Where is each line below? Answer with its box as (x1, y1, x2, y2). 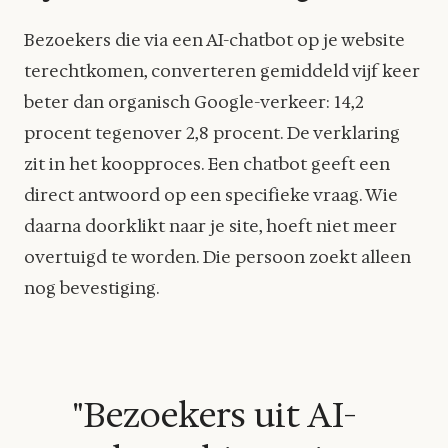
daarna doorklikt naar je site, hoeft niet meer (24, 215, 397, 238)
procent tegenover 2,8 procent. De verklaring (24, 122, 400, 145)
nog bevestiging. (24, 277, 160, 300)
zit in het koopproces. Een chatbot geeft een (24, 153, 390, 176)
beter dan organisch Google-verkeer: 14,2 (24, 91, 364, 114)
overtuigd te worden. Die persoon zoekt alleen (24, 246, 411, 269)
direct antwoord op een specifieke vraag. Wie (24, 184, 398, 207)
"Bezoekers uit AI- (72, 392, 357, 439)
